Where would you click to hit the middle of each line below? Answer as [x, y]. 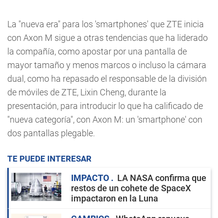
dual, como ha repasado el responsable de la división [107, 79]
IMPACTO [91, 178]
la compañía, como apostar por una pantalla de [97, 52]
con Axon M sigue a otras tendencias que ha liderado [108, 38]
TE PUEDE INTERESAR [49, 159]
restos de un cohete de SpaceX [131, 188]
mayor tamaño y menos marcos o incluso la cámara [107, 65]
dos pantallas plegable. [51, 133]
